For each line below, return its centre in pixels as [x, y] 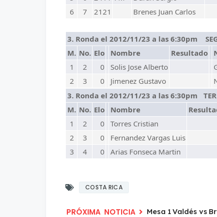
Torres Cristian [134, 124]
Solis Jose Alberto [139, 67]
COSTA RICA [104, 187]
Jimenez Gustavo [138, 81]
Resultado [189, 53]
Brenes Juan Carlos [164, 12]
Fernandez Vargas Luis [148, 138]
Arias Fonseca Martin [146, 152]
